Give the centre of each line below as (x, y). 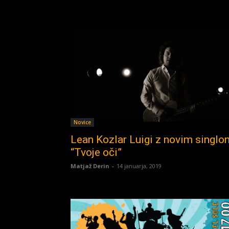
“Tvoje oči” (96, 152)
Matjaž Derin (90, 166)
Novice (82, 122)
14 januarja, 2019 (139, 166)
